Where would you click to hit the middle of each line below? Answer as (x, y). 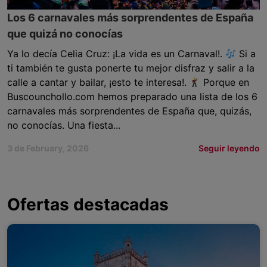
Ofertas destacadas (88, 204)
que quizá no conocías (65, 34)
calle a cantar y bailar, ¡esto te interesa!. (98, 82)
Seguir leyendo (229, 148)
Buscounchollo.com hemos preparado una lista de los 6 (132, 97)
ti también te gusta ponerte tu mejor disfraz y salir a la (131, 68)
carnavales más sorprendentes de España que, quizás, (129, 111)
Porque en (225, 82)
